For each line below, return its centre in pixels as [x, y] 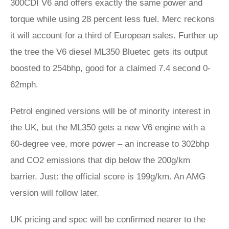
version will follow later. [55, 193]
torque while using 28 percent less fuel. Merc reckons [112, 19]
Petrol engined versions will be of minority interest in [110, 111]
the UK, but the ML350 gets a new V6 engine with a [108, 128]
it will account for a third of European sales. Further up [114, 36]
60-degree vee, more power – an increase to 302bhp [110, 144]
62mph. [24, 85]
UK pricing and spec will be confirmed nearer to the [108, 220]
